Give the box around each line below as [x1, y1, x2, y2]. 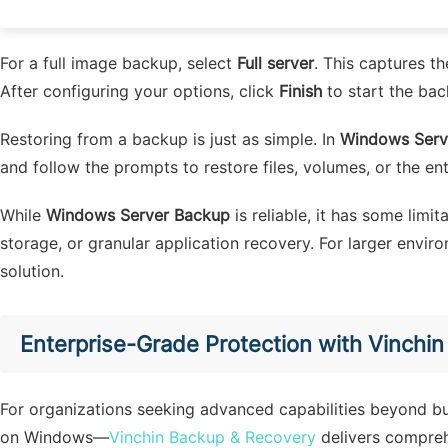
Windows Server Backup [46, 205, 230, 225]
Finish [279, 81, 322, 101]
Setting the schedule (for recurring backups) [15, 5, 351, 25]
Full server [237, 53, 314, 73]
